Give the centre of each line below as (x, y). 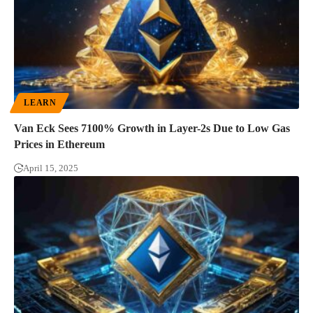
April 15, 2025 (51, 168)
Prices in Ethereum (59, 144)
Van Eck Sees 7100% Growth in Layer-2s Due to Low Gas (152, 128)
